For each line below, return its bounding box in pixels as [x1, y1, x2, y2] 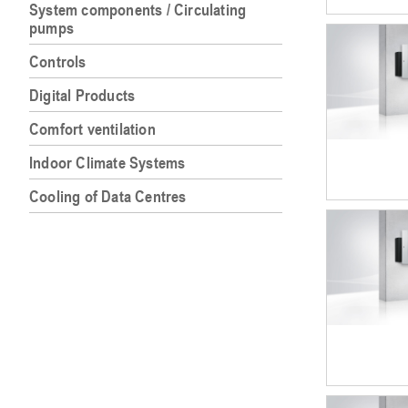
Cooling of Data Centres [29, 184, 187, 209]
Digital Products [29, 83, 136, 107]
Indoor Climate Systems [29, 150, 186, 175]
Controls [29, 49, 87, 74]
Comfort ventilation [29, 117, 156, 141]
